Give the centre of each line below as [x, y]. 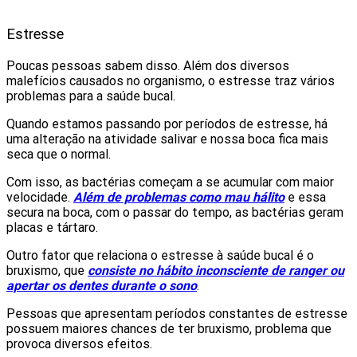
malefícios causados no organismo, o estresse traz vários [171, 81]
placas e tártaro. [52, 228]
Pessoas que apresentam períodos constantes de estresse [177, 314]
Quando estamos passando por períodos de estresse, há [167, 124]
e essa [305, 198]
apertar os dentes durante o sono [102, 286]
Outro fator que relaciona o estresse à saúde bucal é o [160, 256]
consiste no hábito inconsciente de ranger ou [216, 271]
